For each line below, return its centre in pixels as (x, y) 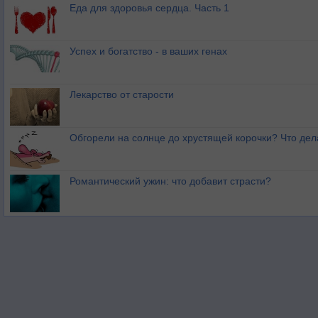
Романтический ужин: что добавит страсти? (170, 181)
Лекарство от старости (122, 95)
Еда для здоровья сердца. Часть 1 (149, 8)
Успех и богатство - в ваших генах (148, 51)
